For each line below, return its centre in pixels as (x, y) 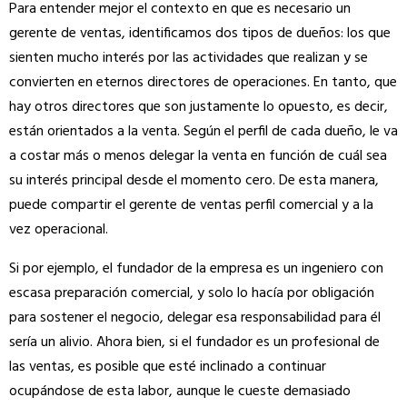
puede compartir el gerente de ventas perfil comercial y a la (191, 205)
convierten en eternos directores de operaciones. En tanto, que (203, 83)
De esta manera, (329, 181)
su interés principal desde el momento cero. (144, 181)
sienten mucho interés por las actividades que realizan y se (189, 58)
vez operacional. (59, 230)
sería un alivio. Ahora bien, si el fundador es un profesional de (194, 342)
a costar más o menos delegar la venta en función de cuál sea (198, 156)
